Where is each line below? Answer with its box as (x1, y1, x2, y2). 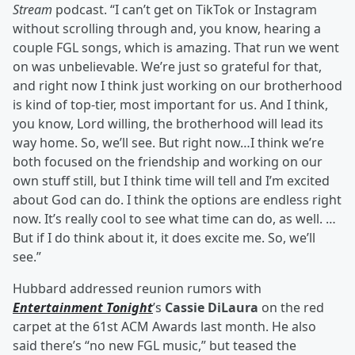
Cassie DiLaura (165, 299, 258, 317)
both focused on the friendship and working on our (13, 153, 323, 171)
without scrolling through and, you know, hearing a (13, 20, 321, 38)
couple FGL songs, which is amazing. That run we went (13, 39, 339, 57)
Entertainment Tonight (13, 299, 153, 317)
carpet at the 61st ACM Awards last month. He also (13, 318, 316, 336)
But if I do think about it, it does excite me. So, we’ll (13, 229, 315, 247)
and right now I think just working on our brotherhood (13, 77, 342, 95)
